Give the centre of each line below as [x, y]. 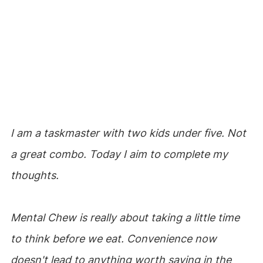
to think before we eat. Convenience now [113, 239]
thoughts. [34, 175]
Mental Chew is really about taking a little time [125, 218]
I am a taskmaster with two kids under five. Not [128, 133]
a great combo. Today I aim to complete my [119, 154]
